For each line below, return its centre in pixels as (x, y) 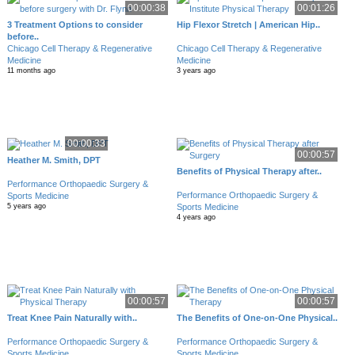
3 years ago (197, 71)
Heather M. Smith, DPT (53, 160)
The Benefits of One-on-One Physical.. (258, 318)
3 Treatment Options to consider (74, 25)
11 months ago (31, 71)
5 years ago (26, 206)
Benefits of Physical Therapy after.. (250, 171)
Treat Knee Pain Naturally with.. (72, 318)
